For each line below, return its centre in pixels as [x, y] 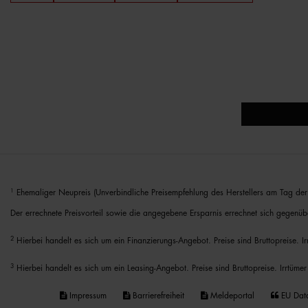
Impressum [87, 296]
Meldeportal [231, 296]
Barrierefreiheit [157, 296]
